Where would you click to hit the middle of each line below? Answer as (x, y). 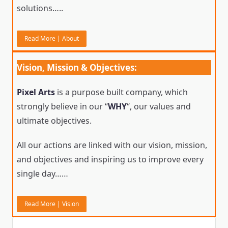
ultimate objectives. (54, 120)
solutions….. (40, 8)
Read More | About (52, 39)
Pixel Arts (36, 92)
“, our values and (159, 106)
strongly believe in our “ (63, 106)
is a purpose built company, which (122, 92)
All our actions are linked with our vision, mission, (112, 145)
